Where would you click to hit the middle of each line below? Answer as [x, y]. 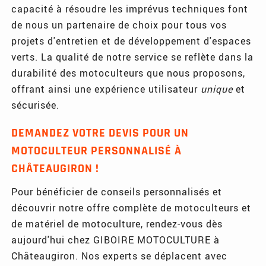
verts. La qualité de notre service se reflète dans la [133, 56]
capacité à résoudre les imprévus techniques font [130, 8]
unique [217, 88]
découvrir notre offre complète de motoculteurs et [132, 207]
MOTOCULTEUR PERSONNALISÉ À [97, 151]
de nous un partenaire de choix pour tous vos [119, 24]
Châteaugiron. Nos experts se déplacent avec [120, 255]
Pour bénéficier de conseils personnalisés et [117, 191]
